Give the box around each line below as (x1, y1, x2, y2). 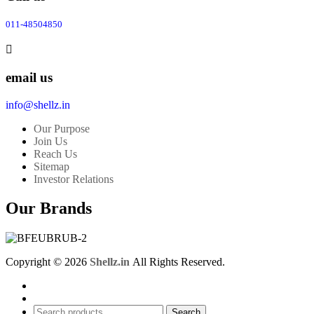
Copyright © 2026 (6, 256, 90, 268)
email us (6, 69, 53, 85)
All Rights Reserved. (132, 256, 225, 268)
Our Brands (6, 199, 92, 218)
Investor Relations (34, 172, 114, 185)
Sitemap (34, 160, 69, 172)
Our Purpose (34, 122, 90, 135)
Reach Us (34, 147, 77, 160)
